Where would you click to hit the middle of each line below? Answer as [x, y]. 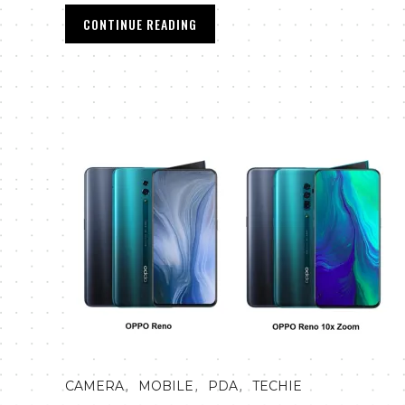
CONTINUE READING [140, 24]
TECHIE [277, 386]
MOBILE [166, 386]
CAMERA [94, 386]
